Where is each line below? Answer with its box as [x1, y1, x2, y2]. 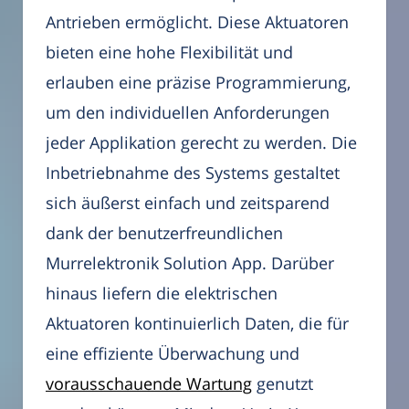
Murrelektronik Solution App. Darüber [46, 251, 334, 274]
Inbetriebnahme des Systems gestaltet [46, 161, 340, 184]
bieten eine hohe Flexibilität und [46, 40, 293, 63]
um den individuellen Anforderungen [46, 100, 330, 123]
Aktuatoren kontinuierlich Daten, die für [46, 311, 349, 334]
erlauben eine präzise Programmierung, [46, 70, 351, 93]
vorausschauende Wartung [46, 372, 252, 394]
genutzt [252, 372, 313, 394]
